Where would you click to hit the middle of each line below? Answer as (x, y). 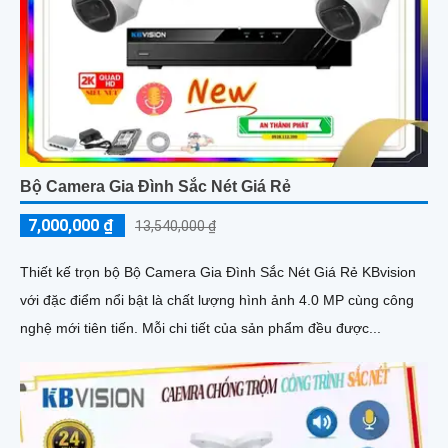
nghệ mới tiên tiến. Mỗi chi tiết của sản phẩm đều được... (261, 327)
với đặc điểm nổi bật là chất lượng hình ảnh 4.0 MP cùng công (217, 299)
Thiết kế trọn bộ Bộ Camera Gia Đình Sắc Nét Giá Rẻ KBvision (218, 271)
